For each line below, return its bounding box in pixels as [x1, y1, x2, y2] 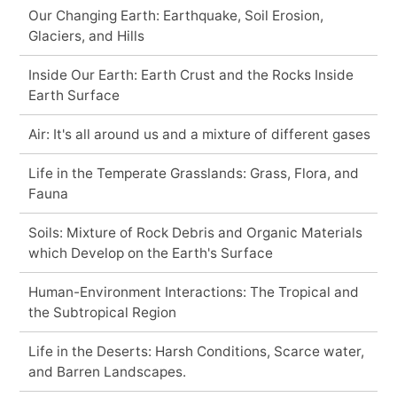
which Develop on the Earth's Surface [27, 244, 273, 261]
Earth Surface [27, 86, 120, 104]
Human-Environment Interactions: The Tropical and [27, 283, 359, 300]
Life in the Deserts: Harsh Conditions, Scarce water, [27, 342, 364, 360]
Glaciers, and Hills [27, 27, 144, 44]
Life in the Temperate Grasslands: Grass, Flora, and [27, 164, 359, 182]
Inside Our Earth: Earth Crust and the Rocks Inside [27, 66, 354, 83]
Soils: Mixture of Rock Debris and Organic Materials [27, 223, 362, 241]
